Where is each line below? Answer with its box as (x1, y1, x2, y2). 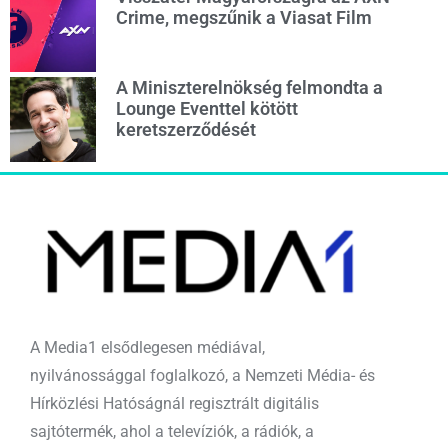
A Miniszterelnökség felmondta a (115, 76, 383, 98)
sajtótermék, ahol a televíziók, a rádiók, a (30, 422, 314, 442)
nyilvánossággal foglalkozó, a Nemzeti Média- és (30, 366, 375, 386)
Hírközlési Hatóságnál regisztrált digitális (30, 394, 319, 414)
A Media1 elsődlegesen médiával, (30, 338, 265, 358)
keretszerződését (115, 118, 256, 140)
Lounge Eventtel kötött (115, 97, 298, 119)
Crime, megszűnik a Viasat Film (115, 7, 372, 29)
